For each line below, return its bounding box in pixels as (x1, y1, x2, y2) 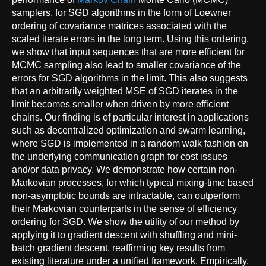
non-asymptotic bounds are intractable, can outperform (12, 190, 240, 201)
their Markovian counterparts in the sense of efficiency (12, 203, 237, 214)
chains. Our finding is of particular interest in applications (12, 112, 249, 122)
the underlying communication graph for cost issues (12, 151, 227, 161)
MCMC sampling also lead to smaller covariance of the (12, 59, 241, 70)
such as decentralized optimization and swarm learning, (12, 125, 245, 135)
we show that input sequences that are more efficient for (12, 46, 245, 57)
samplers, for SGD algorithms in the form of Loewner (12, 7, 231, 18)
